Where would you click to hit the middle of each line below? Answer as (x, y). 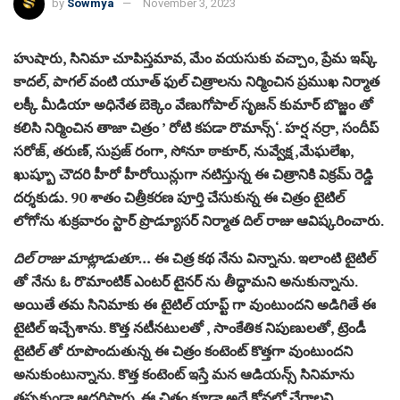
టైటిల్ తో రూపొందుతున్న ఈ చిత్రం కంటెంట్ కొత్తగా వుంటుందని (183, 350)
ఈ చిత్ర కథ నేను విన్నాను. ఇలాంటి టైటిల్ (265, 258)
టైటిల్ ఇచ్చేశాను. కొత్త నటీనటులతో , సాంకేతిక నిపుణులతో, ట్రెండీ (190, 327)
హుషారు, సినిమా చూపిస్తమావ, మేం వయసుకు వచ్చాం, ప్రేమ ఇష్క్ (195, 58)
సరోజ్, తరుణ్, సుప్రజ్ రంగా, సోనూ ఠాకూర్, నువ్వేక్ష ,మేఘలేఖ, (183, 150)
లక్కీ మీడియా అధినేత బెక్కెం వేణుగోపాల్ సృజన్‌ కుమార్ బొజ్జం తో (193, 104)
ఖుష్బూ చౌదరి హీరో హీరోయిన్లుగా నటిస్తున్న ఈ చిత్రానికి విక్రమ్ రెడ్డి (193, 174)
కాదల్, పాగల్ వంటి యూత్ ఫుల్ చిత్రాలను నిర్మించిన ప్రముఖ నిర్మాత (196, 81)
